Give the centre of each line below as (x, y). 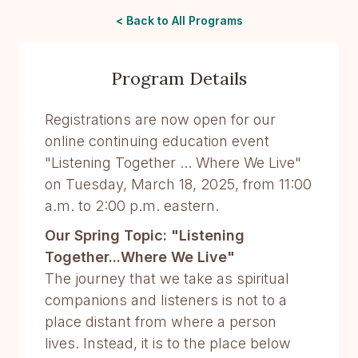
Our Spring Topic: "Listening (145, 236)
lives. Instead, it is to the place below (168, 344)
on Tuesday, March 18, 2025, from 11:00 (178, 185)
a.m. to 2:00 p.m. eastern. (132, 206)
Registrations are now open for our (160, 120)
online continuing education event (157, 141)
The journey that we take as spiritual (167, 279)
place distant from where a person (161, 322)
